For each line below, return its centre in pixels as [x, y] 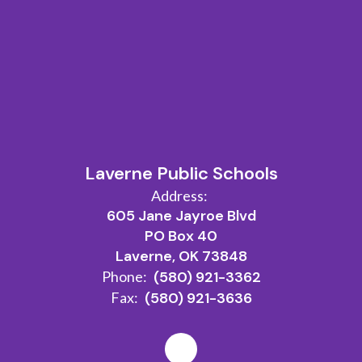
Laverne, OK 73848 [181, 256]
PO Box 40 [181, 236]
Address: [179, 196]
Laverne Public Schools [181, 173]
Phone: [124, 276]
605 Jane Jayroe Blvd [181, 216]
